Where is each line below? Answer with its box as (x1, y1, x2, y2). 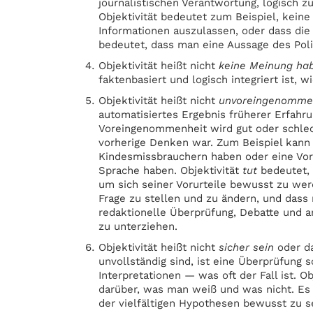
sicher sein (219, 241, 275, 254)
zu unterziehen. (99, 220, 178, 233)
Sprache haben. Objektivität (99, 164, 243, 177)
